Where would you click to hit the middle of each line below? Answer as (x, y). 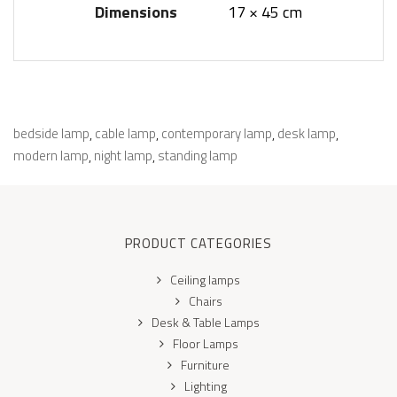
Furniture (205, 364)
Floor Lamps (205, 343)
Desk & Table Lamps (205, 322)
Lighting (205, 385)
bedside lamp (51, 133)
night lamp (123, 155)
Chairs (205, 300)
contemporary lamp (217, 133)
